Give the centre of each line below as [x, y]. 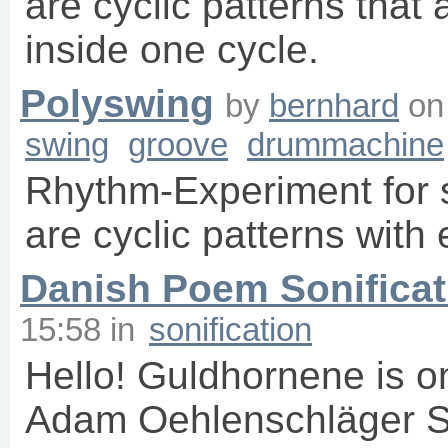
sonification [230, 330]
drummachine [345, 145]
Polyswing [117, 104]
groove [178, 145]
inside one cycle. [172, 50]
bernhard [334, 106]
